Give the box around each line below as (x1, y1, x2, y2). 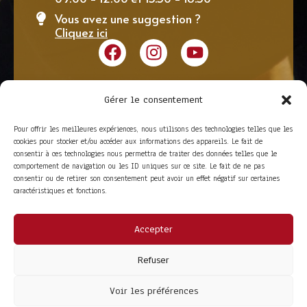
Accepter (134, 222, 173, 236)
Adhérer (153, 256, 196, 269)
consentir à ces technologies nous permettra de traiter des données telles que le (14, 148, 277, 159)
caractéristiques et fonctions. (14, 185, 107, 196)
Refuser (138, 253, 169, 267)
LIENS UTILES (21, 286, 94, 301)
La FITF (21, 256, 59, 269)
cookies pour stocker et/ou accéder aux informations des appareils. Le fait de (14, 136, 262, 147)
